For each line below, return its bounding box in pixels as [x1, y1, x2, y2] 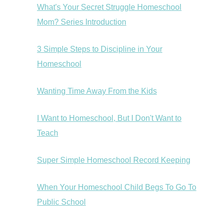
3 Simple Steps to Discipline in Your [37, 45, 162, 54]
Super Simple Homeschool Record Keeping [37, 156, 190, 165]
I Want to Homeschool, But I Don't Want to [37, 114, 182, 123]
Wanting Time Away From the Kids [37, 87, 157, 96]
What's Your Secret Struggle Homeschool [37, 3, 182, 12]
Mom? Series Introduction [37, 18, 126, 27]
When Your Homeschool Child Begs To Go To [37, 183, 196, 192]
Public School [37, 198, 86, 207]
